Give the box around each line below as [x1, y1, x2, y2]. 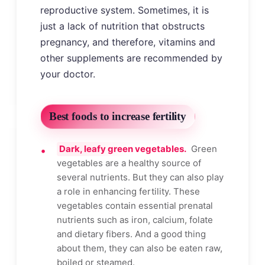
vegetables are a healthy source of [57, 157, 201, 169]
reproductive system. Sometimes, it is [40, 4, 209, 16]
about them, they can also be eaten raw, [57, 242, 222, 254]
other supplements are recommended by [40, 51, 222, 64]
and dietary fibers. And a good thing [57, 228, 206, 240]
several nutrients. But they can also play [57, 171, 224, 183]
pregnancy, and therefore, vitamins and [40, 35, 215, 48]
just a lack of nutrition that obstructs [40, 20, 205, 32]
